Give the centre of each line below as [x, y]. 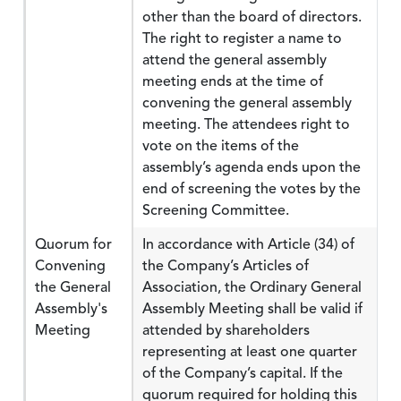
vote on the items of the [221, 146]
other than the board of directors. [252, 17]
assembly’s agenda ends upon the [252, 167]
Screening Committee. [216, 210]
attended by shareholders [226, 330]
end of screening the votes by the [252, 189]
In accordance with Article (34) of [248, 244]
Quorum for [73, 244]
